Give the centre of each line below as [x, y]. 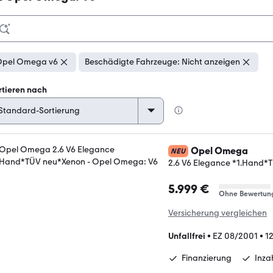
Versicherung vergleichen [218, 213]
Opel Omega [219, 151]
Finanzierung [207, 258]
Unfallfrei [187, 236]
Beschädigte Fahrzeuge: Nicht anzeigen [162, 62]
